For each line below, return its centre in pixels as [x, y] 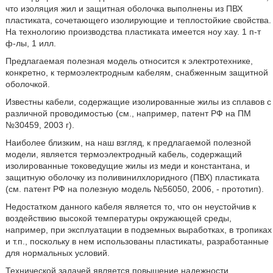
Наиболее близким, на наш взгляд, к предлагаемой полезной [128, 143]
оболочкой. [27, 84]
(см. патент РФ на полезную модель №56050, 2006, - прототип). [134, 189]
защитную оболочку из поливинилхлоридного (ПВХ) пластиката [132, 177]
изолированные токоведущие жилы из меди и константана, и [127, 166]
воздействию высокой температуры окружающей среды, [118, 218]
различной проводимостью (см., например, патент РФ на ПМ [128, 113]
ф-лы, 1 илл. [30, 43]
